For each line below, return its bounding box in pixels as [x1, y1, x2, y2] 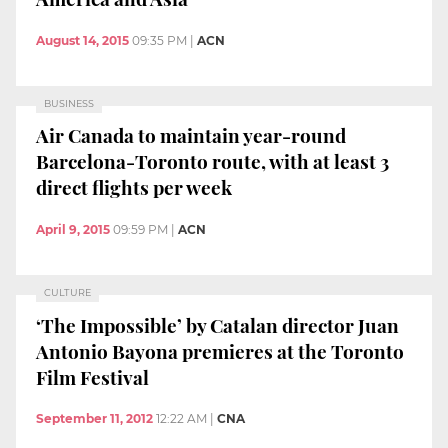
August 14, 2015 [36, 32, 129, 48]
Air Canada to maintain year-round [36, 122, 346, 149]
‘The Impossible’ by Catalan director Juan [36, 311, 399, 338]
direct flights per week [36, 174, 232, 201]
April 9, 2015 [36, 221, 110, 237]
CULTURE [44, 286, 91, 298]
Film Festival [36, 363, 149, 390]
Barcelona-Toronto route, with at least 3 [36, 148, 389, 175]
